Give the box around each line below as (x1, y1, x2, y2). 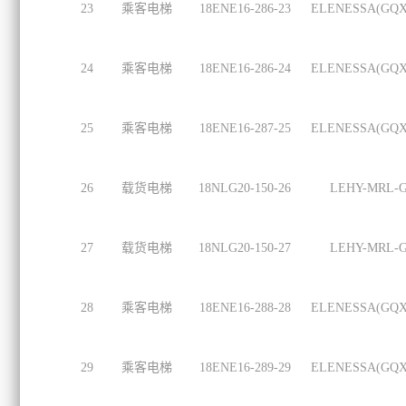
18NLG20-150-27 (198, 241, 291, 255)
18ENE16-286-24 (198, 62, 291, 75)
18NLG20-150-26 (198, 181, 291, 195)
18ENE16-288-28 (198, 301, 291, 314)
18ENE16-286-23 (198, 2, 291, 15)
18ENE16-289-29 (198, 361, 291, 374)
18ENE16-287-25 (198, 121, 291, 135)
